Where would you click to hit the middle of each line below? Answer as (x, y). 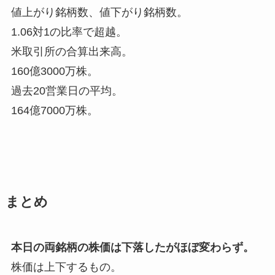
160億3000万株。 (54, 71)
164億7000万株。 (54, 110)
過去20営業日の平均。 (67, 91)
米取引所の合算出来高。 (72, 51)
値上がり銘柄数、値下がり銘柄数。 (99, 12)
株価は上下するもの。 (66, 267)
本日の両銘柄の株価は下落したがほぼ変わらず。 (132, 247)
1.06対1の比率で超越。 (69, 32)
